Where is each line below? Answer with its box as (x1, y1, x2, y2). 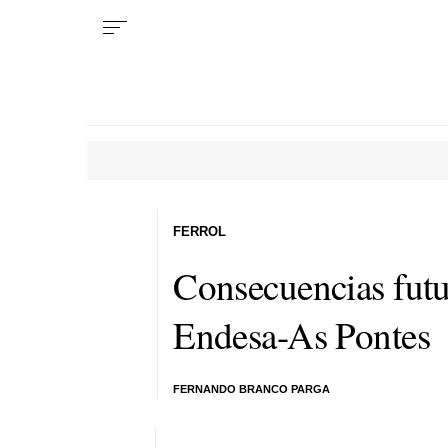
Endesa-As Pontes (173, 309, 431, 359)
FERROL (173, 223, 227, 239)
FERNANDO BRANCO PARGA (173, 383, 331, 395)
